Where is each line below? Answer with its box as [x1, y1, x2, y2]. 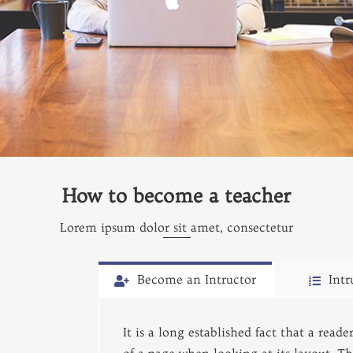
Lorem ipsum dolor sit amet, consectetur [60, 219, 293, 235]
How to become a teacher [62, 183, 291, 207]
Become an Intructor [137, 271, 256, 287]
